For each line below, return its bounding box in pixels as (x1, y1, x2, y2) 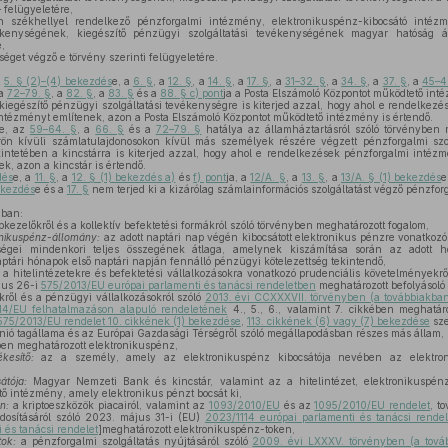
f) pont (193, 171, 226, 183)
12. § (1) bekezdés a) (71, 171, 176, 183)
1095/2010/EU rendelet (314, 399, 431, 411)
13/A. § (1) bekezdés (340, 171, 442, 183)
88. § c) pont (160, 87, 224, 99)
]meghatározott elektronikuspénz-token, (97, 423, 295, 435)
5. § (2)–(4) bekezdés (4, 75, 112, 87)
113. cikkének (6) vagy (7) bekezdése (246, 315, 430, 327)
